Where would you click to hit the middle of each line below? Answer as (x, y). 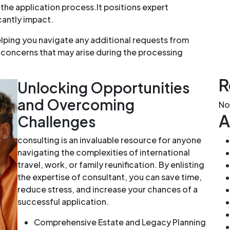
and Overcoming (76, 104)
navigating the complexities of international (104, 152)
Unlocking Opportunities (104, 87)
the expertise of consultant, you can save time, (110, 177)
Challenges (57, 121)
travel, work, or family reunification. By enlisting (111, 164)
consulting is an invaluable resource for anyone (109, 140)
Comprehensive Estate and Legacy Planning (120, 222)
